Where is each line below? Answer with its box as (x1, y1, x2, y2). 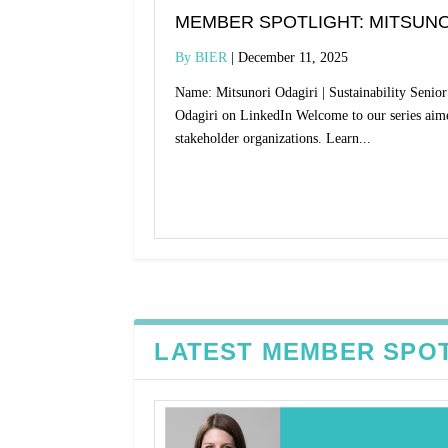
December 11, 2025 (238, 50, 349, 66)
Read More (175, 174, 266, 197)
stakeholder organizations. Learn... (175, 131, 372, 147)
